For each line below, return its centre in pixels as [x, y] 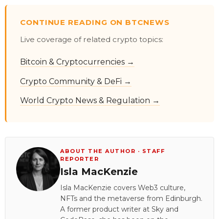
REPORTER [79, 159]
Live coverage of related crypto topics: [92, 40]
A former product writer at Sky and [119, 209]
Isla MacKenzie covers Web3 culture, [123, 188]
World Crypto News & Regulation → [90, 100]
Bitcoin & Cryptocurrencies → [77, 62]
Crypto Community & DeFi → [76, 81]
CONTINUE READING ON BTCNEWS [95, 22]
